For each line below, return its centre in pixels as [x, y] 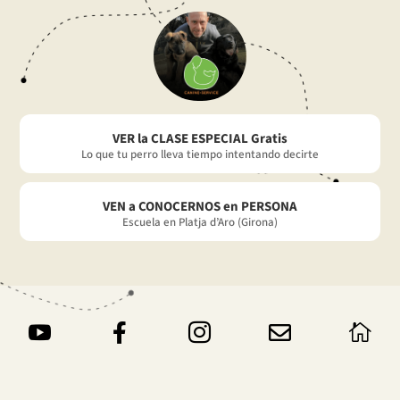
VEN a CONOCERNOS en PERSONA [200, 207]
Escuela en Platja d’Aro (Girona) [200, 223]
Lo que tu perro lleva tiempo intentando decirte [200, 155]
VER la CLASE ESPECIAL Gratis [200, 139]
